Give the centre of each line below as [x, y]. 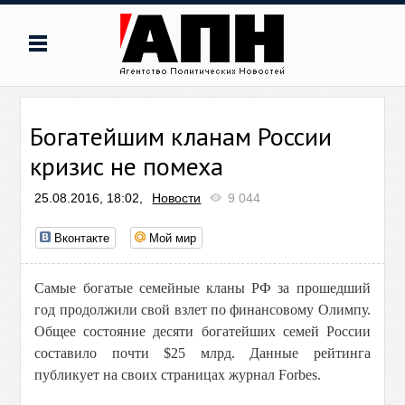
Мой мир [173, 237]
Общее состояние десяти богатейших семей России [202, 331]
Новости [177, 198]
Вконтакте [82, 237]
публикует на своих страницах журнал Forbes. [178, 375]
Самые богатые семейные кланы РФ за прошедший [202, 288]
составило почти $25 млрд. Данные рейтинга [202, 353]
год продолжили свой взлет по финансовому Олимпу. [202, 310]
